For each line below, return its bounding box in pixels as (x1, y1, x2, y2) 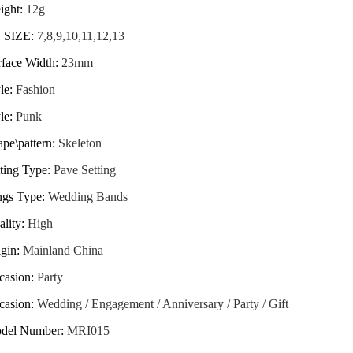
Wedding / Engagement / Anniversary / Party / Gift (37, 296, 288, 310)
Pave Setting (54, 162, 116, 176)
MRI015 (67, 323, 110, 337)
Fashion (16, 82, 55, 96)
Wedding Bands (48, 189, 128, 203)
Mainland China (23, 243, 103, 257)
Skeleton (58, 136, 102, 150)
